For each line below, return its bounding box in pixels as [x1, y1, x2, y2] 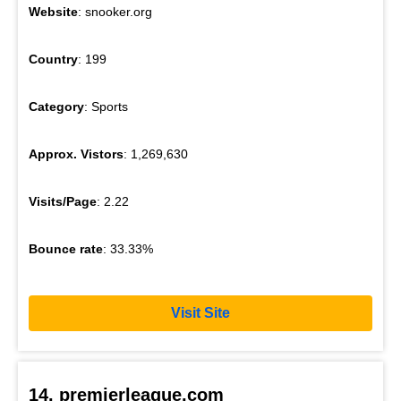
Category [29, 98, 84, 114]
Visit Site [171, 305, 230, 321]
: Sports [84, 98, 128, 114]
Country [29, 51, 78, 66]
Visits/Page [29, 193, 97, 209]
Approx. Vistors [29, 146, 124, 161]
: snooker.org [78, 4, 152, 19]
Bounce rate [29, 241, 103, 256]
